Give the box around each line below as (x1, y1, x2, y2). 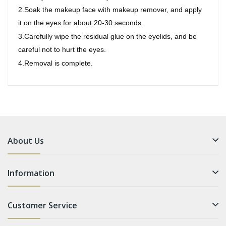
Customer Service (8, 200, 77, 211)
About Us (8, 135, 44, 147)
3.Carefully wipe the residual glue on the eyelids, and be (18, 32, 197, 41)
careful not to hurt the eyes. (18, 45, 106, 54)
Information (8, 167, 54, 179)
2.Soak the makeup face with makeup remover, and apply (18, 6, 202, 14)
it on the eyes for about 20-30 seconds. (18, 19, 144, 27)
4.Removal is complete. (18, 59, 93, 68)
